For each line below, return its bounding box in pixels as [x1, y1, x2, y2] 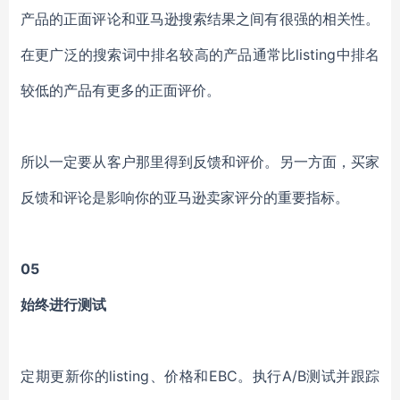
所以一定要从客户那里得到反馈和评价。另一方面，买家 [21, 153, 379, 171]
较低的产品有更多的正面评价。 [21, 81, 221, 99]
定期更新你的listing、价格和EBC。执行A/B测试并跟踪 [21, 367, 379, 385]
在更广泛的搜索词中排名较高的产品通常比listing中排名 [21, 46, 379, 63]
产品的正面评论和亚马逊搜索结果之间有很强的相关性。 [21, 10, 379, 28]
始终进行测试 [21, 296, 106, 313]
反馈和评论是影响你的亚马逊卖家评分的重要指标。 [21, 188, 349, 206]
